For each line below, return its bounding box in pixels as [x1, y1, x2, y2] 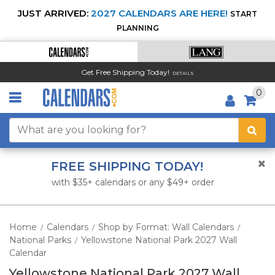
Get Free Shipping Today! [81, 67, 169, 77]
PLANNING [116, 23, 159, 33]
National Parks [9, 234, 71, 246]
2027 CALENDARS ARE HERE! [91, 7, 228, 19]
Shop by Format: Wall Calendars [98, 222, 234, 233]
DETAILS [172, 70, 194, 76]
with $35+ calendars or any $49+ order [52, 177, 214, 188]
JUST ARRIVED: [18, 7, 88, 19]
